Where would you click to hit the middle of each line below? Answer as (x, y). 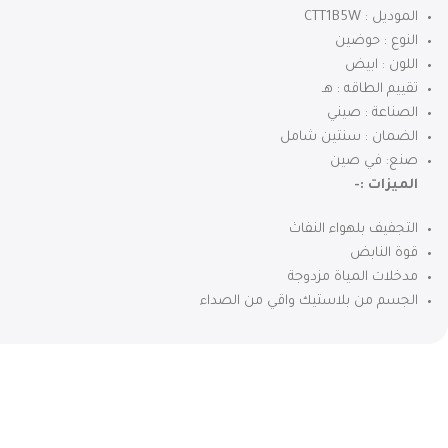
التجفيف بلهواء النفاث (353, 229)
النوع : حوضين (376, 41)
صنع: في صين (374, 161)
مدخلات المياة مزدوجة (353, 277)
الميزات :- (386, 185)
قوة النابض (384, 253)
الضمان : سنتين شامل (349, 137)
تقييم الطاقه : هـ (370, 89)
